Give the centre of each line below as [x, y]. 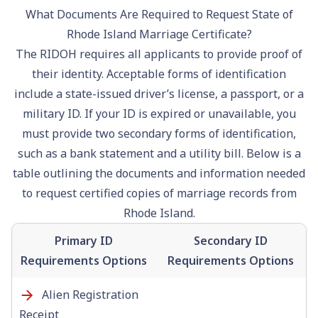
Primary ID [83, 240]
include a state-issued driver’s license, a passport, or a [159, 93]
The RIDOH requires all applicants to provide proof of [159, 54]
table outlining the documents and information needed [159, 173]
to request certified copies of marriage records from [159, 193]
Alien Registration [88, 294]
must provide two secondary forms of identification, [159, 133]
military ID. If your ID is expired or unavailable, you [159, 113]
